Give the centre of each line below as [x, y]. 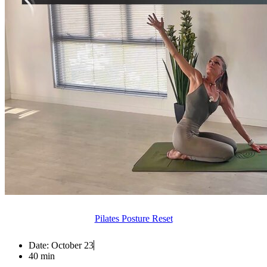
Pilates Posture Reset [133, 219]
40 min [42, 256]
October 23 [72, 245]
